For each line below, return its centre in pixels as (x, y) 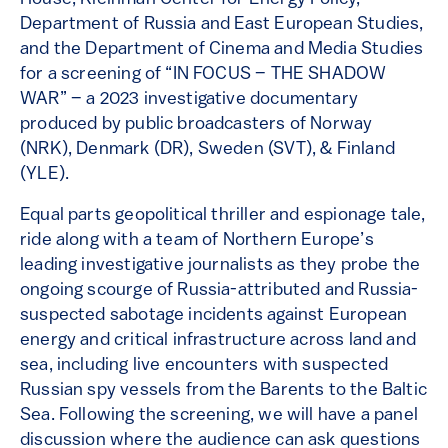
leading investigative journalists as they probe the (220, 265)
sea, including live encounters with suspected (204, 365)
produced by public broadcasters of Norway (196, 124)
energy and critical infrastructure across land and (218, 340)
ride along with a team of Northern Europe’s (197, 240)
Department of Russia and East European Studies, (222, 24)
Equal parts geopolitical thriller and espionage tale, (223, 215)
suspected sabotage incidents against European (214, 315)
